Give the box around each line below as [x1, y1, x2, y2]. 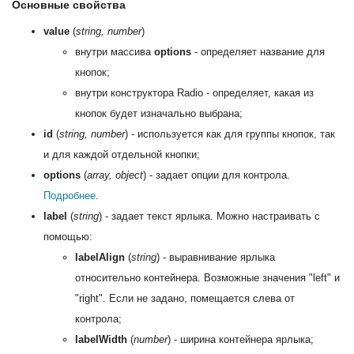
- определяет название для [191, 45, 325, 58]
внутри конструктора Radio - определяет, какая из [75, 86, 314, 99]
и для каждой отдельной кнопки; [43, 148, 200, 160]
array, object [87, 168, 143, 181]
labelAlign [75, 250, 125, 263]
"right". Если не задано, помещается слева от [75, 292, 295, 304]
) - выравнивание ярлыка [156, 250, 275, 263]
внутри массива [75, 45, 154, 58]
